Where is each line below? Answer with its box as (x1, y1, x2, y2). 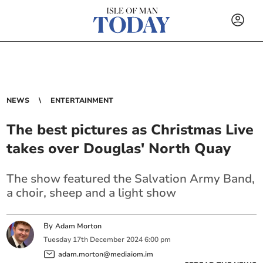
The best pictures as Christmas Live (6, 120, 254, 139)
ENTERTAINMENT (50, 96, 114, 105)
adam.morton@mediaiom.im (58, 249, 154, 259)
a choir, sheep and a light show (6, 185, 177, 201)
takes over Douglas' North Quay (6, 139, 231, 158)
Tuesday (43, 235, 72, 245)
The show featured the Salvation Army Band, (6, 171, 255, 187)
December (90, 235, 125, 245)
